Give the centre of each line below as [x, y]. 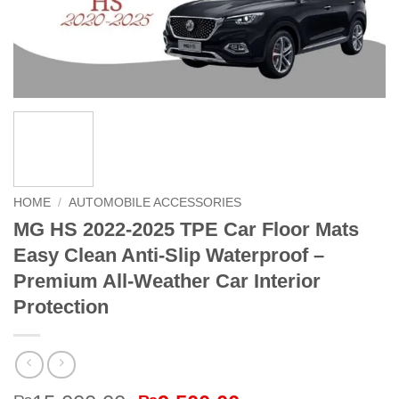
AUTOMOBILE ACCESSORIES [155, 202]
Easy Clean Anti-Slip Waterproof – [169, 255]
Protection [61, 306]
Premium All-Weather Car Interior [167, 281]
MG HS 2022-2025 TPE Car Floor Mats [186, 229]
